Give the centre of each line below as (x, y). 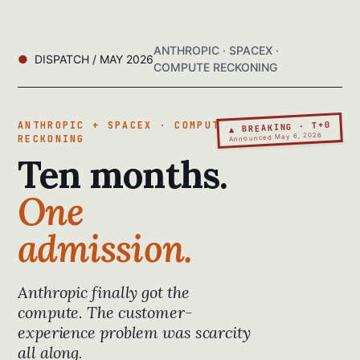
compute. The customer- (105, 313)
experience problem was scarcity (134, 333)
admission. (105, 249)
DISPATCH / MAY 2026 (94, 59)
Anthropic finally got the (104, 292)
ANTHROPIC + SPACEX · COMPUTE (123, 125)
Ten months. (123, 175)
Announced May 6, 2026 (276, 137)
